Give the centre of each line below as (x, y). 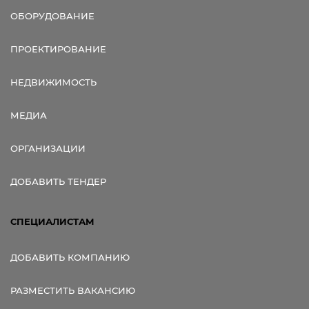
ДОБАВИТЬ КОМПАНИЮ (70, 257)
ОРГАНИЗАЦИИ (48, 148)
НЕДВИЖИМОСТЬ (53, 82)
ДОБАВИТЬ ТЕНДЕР (58, 181)
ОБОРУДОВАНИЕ (52, 16)
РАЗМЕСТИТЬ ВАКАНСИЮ (73, 290)
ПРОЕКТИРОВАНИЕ (58, 49)
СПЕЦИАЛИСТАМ (52, 221)
